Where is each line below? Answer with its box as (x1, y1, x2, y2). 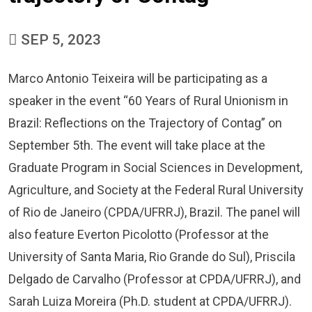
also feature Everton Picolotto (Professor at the (8, 227, 269, 242)
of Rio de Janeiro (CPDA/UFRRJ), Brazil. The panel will (8, 205, 300, 219)
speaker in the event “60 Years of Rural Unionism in (8, 93, 288, 108)
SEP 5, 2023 (17, 31, 101, 48)
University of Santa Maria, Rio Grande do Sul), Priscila (8, 249, 295, 264)
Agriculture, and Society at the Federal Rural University (8, 182, 303, 197)
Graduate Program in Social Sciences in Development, (8, 160, 302, 175)
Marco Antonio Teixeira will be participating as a (8, 71, 267, 86)
